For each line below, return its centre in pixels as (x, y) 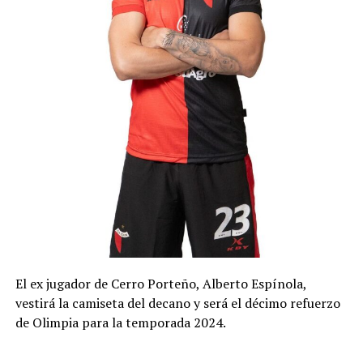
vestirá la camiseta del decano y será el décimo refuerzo (177, 303)
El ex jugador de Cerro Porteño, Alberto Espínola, (160, 284)
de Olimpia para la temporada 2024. (120, 323)
